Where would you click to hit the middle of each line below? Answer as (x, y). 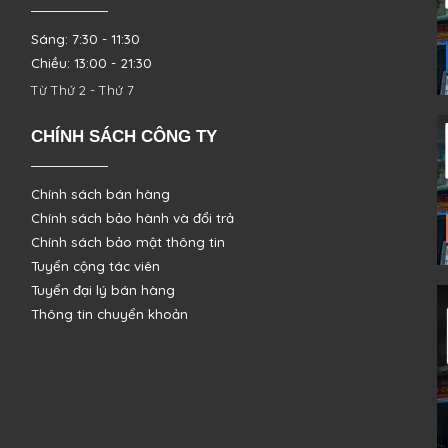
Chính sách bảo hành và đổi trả (132, 218)
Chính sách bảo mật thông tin (127, 242)
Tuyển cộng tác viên (95, 266)
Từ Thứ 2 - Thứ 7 (82, 90)
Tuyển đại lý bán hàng (102, 290)
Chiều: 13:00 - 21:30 (91, 63)
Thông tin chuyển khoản (109, 314)
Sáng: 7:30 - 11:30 (85, 39)
